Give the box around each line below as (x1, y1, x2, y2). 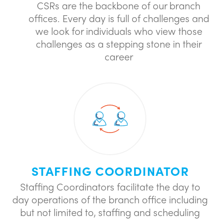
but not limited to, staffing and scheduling (20, 205, 200, 219)
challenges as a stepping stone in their (35, 36, 202, 51)
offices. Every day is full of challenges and (28, 11, 209, 25)
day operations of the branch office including (12, 192, 208, 206)
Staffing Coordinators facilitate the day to (20, 179, 200, 193)
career (104, 49, 133, 63)
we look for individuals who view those (35, 24, 202, 38)
